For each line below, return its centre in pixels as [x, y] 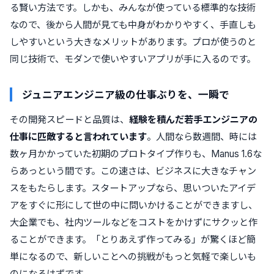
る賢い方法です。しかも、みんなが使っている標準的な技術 [133, 7]
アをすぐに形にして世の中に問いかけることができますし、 [134, 205]
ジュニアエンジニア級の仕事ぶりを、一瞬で [126, 94]
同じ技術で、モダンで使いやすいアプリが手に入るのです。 [133, 59]
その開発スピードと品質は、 [69, 119]
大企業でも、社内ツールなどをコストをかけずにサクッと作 [134, 222]
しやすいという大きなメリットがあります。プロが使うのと [133, 42]
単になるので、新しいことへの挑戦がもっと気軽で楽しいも [133, 256]
